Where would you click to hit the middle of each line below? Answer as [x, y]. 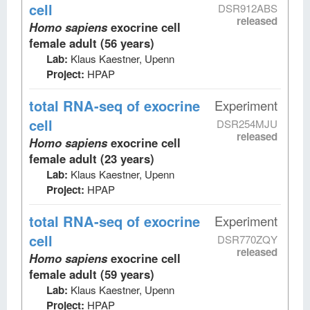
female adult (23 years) [92, 158]
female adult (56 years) [92, 43]
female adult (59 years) [92, 274]
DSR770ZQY [247, 239]
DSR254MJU [247, 123]
